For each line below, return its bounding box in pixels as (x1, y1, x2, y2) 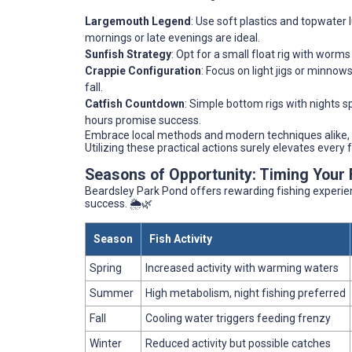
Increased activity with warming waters (145, 262, 339, 275)
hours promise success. (85, 114, 201, 127)
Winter (90, 337, 122, 350)
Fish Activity (149, 233, 212, 246)
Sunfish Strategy (85, 48, 171, 61)
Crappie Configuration (85, 64, 201, 78)
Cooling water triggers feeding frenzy (145, 312, 331, 325)
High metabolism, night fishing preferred (145, 287, 346, 300)
